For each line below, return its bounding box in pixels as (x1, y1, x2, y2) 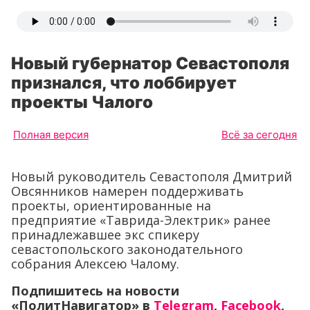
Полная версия (13, 128, 89, 141)
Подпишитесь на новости (11, 282, 179, 299)
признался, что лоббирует (11, 73, 237, 93)
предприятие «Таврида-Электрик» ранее (11, 212, 271, 228)
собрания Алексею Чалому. (11, 255, 179, 272)
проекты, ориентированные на (11, 197, 211, 214)
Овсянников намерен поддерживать (11, 183, 244, 199)
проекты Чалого (11, 92, 153, 112)
